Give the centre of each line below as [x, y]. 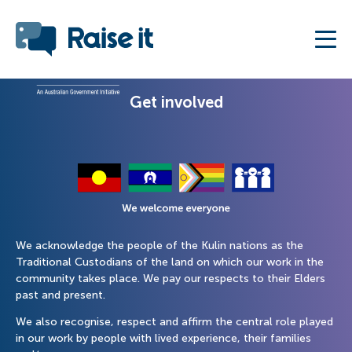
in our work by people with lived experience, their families [163, 338]
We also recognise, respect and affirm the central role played [174, 321]
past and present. [60, 295]
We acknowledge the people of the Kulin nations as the [159, 245]
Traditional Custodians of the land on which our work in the [170, 262]
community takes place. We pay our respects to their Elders [170, 278]
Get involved [176, 102]
